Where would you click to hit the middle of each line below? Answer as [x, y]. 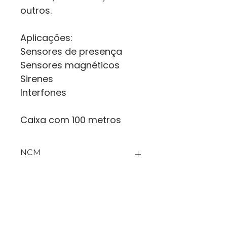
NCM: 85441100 [70, 176]
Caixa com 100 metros [71, 120]
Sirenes [37, 79]
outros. [36, 10]
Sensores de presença [71, 51]
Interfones [43, 92]
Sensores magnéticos [70, 65]
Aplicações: [46, 38]
